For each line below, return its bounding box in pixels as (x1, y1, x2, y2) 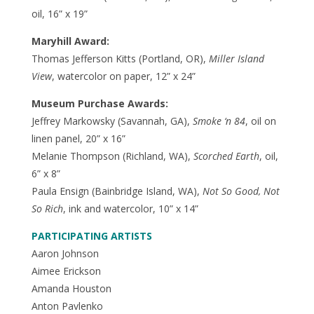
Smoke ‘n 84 (192, 114, 245, 128)
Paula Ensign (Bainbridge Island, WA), (31, 184, 203, 198)
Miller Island (208, 51, 264, 65)
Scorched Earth (193, 149, 259, 163)
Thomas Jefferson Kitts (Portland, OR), (31, 51, 209, 65)
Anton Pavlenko (31, 299, 103, 313)
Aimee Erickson (31, 264, 101, 278)
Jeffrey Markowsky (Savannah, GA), (31, 114, 193, 128)
